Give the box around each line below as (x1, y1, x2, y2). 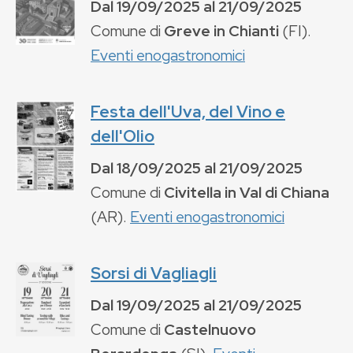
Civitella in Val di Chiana (164, 181, 329, 203)
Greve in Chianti (164, 20, 279, 41)
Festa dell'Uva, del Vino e (91, 100, 285, 122)
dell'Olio (91, 124, 154, 147)
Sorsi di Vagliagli (91, 262, 217, 284)
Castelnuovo (164, 318, 256, 340)
